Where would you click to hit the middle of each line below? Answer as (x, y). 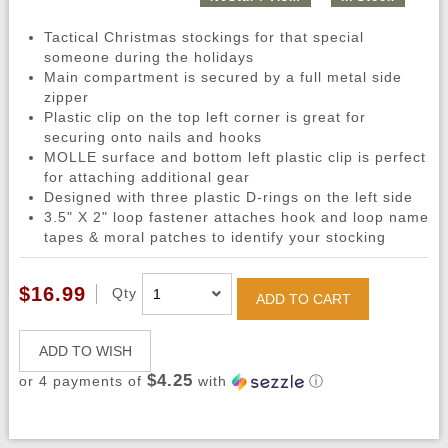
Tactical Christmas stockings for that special (203, 37)
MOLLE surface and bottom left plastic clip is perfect (234, 157)
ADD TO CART (303, 299)
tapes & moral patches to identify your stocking (214, 237)
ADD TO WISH (85, 351)
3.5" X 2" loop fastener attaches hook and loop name (236, 217)
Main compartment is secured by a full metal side (222, 77)
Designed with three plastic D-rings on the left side (228, 197)
